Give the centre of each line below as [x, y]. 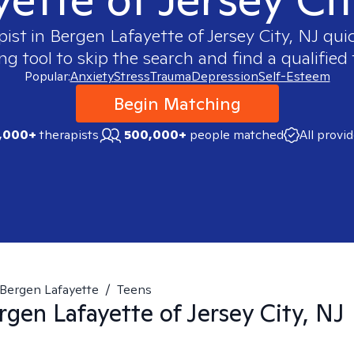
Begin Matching [177, 104]
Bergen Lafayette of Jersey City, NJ [184, 36]
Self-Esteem [294, 76]
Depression [224, 76]
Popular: [47, 76]
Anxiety [92, 76]
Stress [132, 76]
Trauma [170, 76]
